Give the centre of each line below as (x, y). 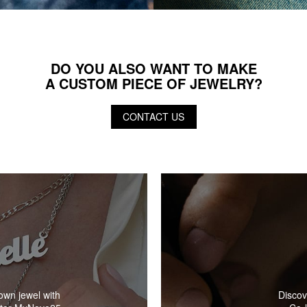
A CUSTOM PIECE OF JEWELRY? (153, 84)
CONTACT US (153, 117)
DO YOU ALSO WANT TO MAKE (153, 69)
